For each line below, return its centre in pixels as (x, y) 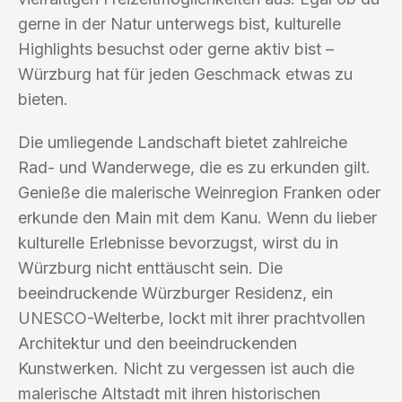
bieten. (43, 99)
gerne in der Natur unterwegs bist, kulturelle (179, 23)
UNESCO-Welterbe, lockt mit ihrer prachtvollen (192, 318)
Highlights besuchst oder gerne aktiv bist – (176, 48)
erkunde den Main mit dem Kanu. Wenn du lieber (197, 217)
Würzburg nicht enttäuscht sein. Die (150, 267)
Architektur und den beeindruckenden (157, 343)
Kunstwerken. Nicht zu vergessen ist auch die (186, 368)
